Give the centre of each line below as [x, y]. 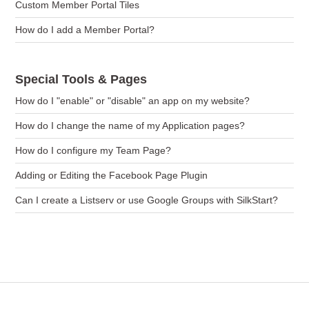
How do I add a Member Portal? [85, 30]
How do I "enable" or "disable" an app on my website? [133, 101]
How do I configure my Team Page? [93, 150]
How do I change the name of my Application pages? [130, 126]
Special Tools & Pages [81, 79]
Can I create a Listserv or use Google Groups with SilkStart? [147, 200]
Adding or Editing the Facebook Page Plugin [112, 175]
